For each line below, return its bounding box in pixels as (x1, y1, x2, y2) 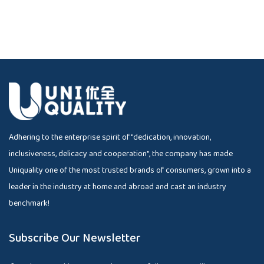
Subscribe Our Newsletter (9, 228, 141, 247)
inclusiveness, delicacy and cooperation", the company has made (9, 147, 233, 160)
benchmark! (9, 196, 49, 210)
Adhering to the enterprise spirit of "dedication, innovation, (9, 130, 211, 144)
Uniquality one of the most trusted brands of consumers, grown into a (9, 163, 251, 177)
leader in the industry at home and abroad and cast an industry (9, 180, 226, 193)
